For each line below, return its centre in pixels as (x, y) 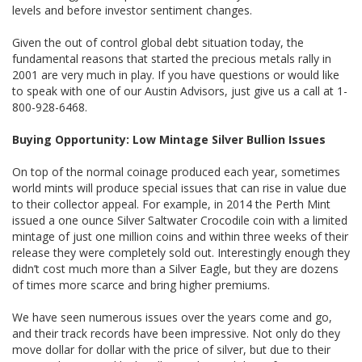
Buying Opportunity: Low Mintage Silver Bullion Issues (169, 139)
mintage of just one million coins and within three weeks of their (180, 236)
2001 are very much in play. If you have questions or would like (176, 75)
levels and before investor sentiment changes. (132, 10)
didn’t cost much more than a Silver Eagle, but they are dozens (175, 269)
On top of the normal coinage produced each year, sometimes (176, 172)
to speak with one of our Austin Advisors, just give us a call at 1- (180, 91)
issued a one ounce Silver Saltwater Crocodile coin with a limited (180, 220)
